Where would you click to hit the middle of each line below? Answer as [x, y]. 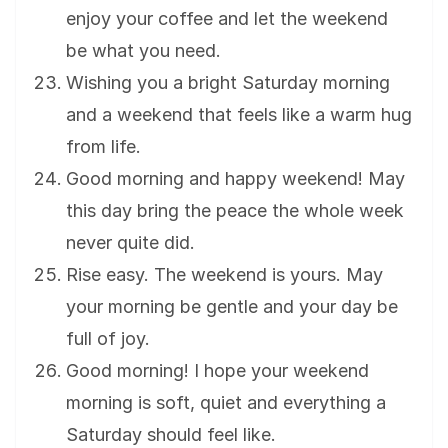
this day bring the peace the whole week [235, 211]
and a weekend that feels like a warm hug [239, 115]
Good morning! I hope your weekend [217, 371]
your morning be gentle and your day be [232, 307]
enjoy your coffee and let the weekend [227, 19]
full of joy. [108, 339]
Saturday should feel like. [171, 435]
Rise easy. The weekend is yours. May [224, 275]
